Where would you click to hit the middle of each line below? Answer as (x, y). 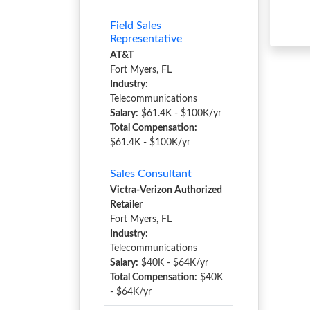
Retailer (126, 205)
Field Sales (136, 26)
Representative (146, 39)
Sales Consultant (151, 174)
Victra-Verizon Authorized (166, 190)
